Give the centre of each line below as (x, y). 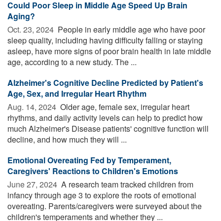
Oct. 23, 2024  (32, 29)
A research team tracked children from (126, 184)
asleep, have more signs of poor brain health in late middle (109, 51)
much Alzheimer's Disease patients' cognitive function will (108, 128)
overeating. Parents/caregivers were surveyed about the (105, 206)
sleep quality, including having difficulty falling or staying (105, 40)
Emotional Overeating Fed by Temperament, (89, 160)
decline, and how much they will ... (67, 139)
